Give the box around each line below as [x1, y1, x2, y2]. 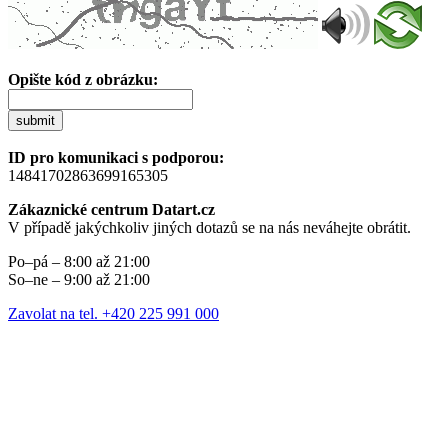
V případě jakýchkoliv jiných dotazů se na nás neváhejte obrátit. [8, 218, 411, 236]
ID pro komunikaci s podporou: [8, 148, 224, 166]
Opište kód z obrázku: [8, 70, 158, 88]
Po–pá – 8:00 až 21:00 [8, 252, 150, 270]
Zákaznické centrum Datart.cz [8, 200, 215, 218]
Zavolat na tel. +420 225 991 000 [8, 304, 219, 322]
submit [16, 112, 55, 128]
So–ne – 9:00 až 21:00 [8, 270, 150, 288]
